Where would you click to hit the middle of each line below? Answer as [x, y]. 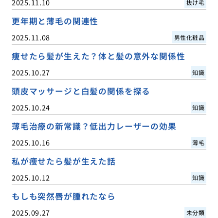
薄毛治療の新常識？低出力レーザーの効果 [94, 126]
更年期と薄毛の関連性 [55, 21]
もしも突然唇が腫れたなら [64, 196]
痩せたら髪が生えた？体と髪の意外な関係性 [98, 56]
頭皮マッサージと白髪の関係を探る [81, 91]
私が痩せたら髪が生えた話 [64, 161]
